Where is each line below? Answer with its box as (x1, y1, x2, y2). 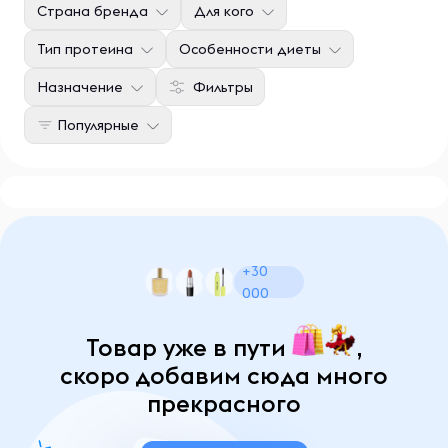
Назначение (37, 78, 123, 96)
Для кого (194, 2, 254, 20)
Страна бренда (37, 2, 148, 20)
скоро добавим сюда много (60, 360, 388, 390)
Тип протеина (37, 40, 133, 58)
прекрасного (147, 388, 301, 418)
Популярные (57, 116, 139, 134)
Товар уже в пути (85, 332, 292, 362)
